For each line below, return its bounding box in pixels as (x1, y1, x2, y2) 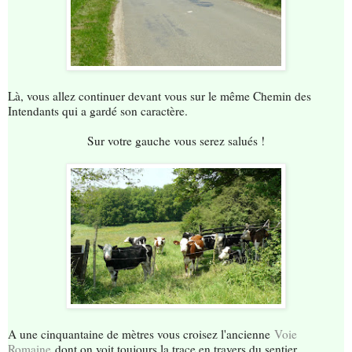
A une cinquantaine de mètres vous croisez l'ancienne (8, 326, 274, 343)
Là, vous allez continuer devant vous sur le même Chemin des (8, 88, 311, 104)
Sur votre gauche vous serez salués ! (87, 133, 265, 149)
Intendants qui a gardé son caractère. (8, 103, 188, 119)
